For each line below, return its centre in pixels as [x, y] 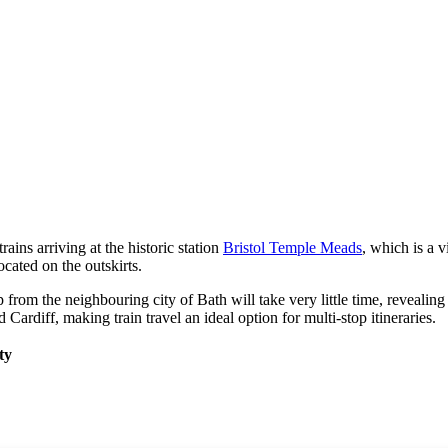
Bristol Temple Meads [292, 247]
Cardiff [32, 317]
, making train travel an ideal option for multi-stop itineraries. [245, 317]
